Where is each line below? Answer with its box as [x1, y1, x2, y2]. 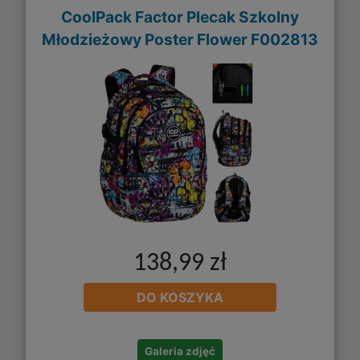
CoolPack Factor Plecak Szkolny [61, 6, 299, 27]
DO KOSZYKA [137, 289, 223, 306]
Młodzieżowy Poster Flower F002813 [42, 29, 318, 49]
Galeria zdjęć [145, 345, 215, 358]
